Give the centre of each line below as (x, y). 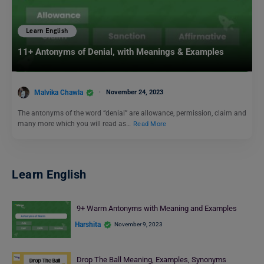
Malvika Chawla (59, 92)
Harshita (88, 224)
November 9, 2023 (138, 225)
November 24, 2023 (135, 92)
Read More (150, 124)
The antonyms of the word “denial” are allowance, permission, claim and (132, 113)
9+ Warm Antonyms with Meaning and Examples (157, 209)
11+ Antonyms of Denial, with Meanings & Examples (122, 52)
